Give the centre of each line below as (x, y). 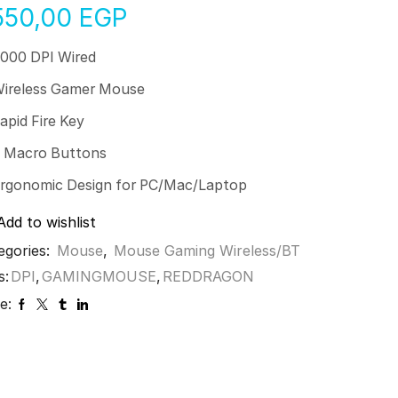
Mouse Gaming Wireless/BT (207, 250)
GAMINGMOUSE (99, 276)
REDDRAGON (209, 276)
